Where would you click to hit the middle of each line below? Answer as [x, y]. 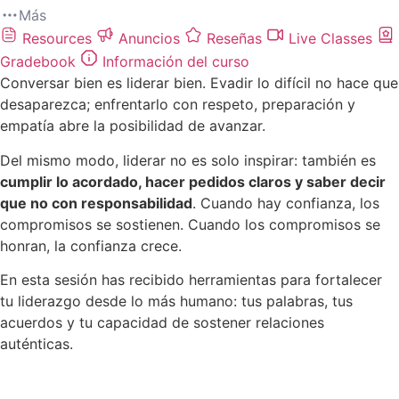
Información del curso [174, 62]
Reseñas [234, 39]
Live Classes [330, 39]
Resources [57, 39]
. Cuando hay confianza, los [286, 203]
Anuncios [149, 39]
